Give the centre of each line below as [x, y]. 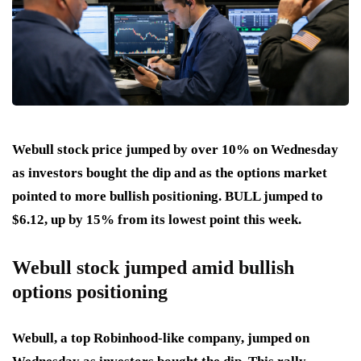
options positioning [90, 292]
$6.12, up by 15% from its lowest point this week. [158, 220]
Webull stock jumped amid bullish [153, 268]
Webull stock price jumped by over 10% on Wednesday [175, 150]
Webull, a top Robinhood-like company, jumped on [161, 338]
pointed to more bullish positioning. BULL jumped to [168, 197]
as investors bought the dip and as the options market [170, 173]
